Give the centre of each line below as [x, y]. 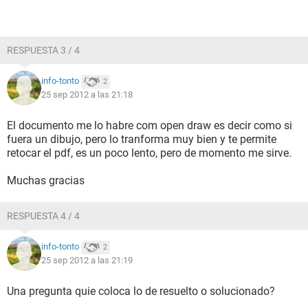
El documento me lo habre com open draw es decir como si [150, 125]
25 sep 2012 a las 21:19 [87, 260]
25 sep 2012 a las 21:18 [87, 95]
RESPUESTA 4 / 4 [43, 216]
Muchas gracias [46, 180]
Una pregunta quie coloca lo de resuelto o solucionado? [141, 291]
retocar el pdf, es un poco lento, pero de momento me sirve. [149, 153]
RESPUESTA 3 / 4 [43, 50]
